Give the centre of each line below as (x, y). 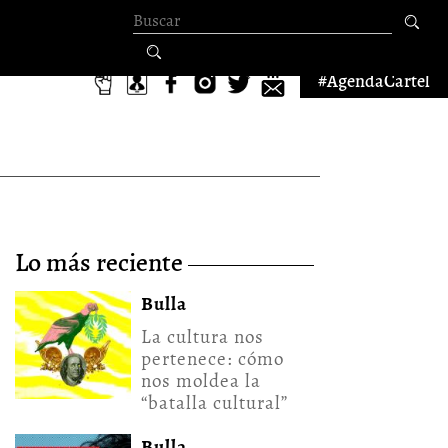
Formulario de (261, 32)
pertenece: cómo (212, 359)
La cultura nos (202, 337)
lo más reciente (105, 262)
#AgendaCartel (374, 81)
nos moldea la (201, 381)
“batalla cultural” (214, 403)
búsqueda (221, 80)
